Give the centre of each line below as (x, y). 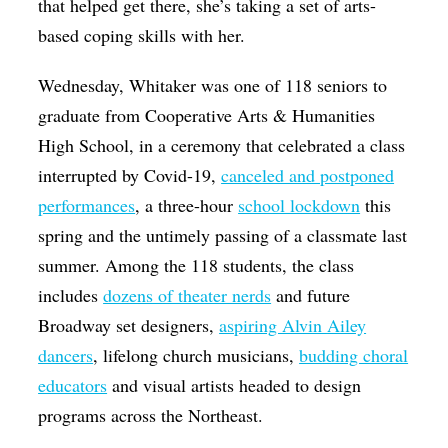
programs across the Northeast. (166, 415)
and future (311, 295)
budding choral (354, 355)
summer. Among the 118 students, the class (196, 265)
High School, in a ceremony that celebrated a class (222, 145)
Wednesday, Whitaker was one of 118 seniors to (213, 85)
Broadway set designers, (129, 325)
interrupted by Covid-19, (130, 175)
